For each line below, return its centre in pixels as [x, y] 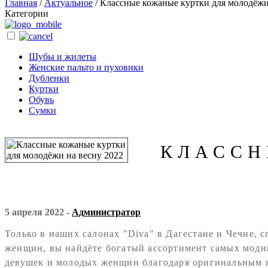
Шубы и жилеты [63, 57]
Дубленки [49, 78]
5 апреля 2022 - [38, 212]
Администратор [106, 212]
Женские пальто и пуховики [86, 67]
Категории [27, 13]
